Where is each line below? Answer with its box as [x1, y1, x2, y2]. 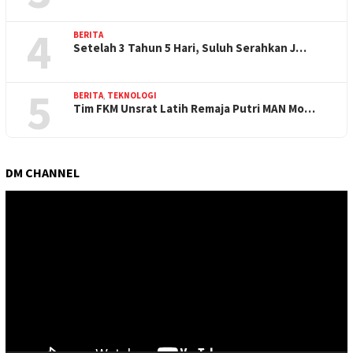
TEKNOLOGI [107, 89, 157, 101]
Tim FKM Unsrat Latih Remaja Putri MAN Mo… [73, 100, 315, 116]
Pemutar [5, 190, 45, 205]
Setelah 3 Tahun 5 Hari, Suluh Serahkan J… [73, 39, 307, 55]
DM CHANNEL [6, 164, 80, 180]
